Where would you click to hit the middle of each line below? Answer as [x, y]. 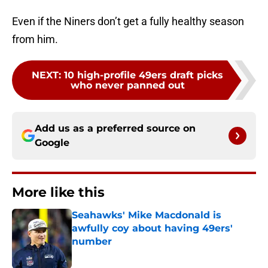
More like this [58, 193]
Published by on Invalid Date [123, 253]
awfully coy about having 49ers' [152, 229]
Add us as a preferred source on [115, 129]
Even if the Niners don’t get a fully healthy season [128, 22]
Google [52, 143]
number [92, 242]
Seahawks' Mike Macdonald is [147, 215]
